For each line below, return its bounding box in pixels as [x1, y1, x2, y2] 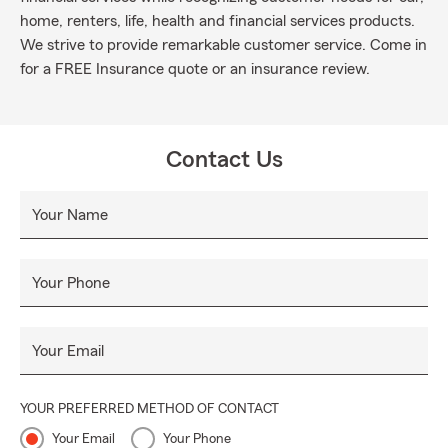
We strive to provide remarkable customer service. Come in [20, 37, 427, 53]
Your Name [32, 207, 108, 223]
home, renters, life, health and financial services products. [20, 13, 415, 29]
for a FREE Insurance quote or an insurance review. [20, 61, 370, 77]
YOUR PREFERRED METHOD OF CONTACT [20, 402, 279, 416]
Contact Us [165, 148, 283, 172]
